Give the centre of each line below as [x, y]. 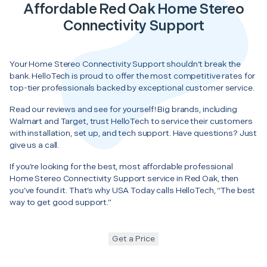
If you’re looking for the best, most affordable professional [121, 166]
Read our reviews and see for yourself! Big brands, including [123, 109]
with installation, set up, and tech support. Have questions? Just [133, 133]
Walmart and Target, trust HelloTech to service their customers [131, 121]
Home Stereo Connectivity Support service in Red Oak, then [124, 178]
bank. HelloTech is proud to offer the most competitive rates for [133, 76]
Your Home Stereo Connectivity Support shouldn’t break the [125, 64]
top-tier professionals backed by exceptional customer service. [132, 88]
